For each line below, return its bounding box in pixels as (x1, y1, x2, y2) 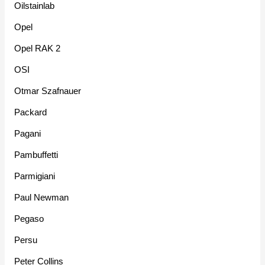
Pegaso (14, 214, 44, 224)
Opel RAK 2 (14, 43, 61, 54)
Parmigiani (14, 171, 56, 182)
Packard (14, 107, 47, 118)
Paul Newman (14, 192, 69, 203)
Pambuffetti (14, 150, 59, 160)
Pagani (14, 128, 41, 139)
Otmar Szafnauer (14, 86, 82, 96)
